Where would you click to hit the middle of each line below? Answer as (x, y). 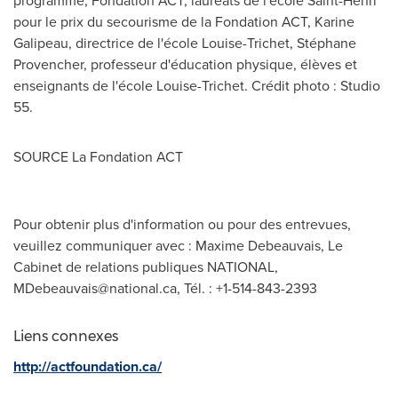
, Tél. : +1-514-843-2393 (247, 287)
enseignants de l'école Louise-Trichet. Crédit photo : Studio (197, 85)
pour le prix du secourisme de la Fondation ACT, (164, 21)
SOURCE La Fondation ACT (98, 156)
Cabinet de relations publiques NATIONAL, (146, 266)
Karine (334, 21)
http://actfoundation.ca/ (88, 366)
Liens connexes (66, 336)
